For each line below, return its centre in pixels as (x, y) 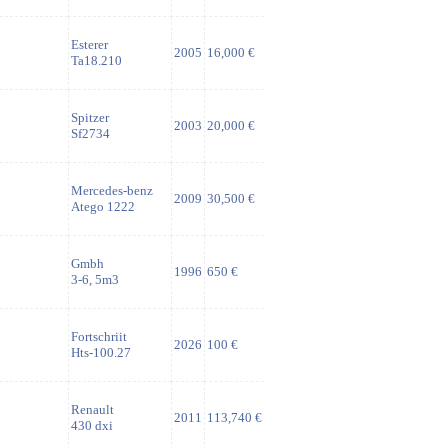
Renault (92, 409)
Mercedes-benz (112, 190)
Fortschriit (99, 336)
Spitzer (90, 117)
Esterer (89, 44)
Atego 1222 (103, 206)
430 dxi (92, 425)
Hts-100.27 (101, 352)
